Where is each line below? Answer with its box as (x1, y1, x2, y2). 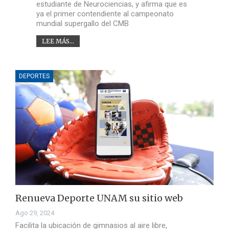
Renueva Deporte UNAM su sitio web (15, 192, 183, 204)
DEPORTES (19, 72, 50, 80)
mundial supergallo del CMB (36, 18, 129, 28)
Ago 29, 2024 (15, 209, 54, 217)
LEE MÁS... (41, 37, 74, 45)
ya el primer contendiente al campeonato (36, 9, 174, 18)
